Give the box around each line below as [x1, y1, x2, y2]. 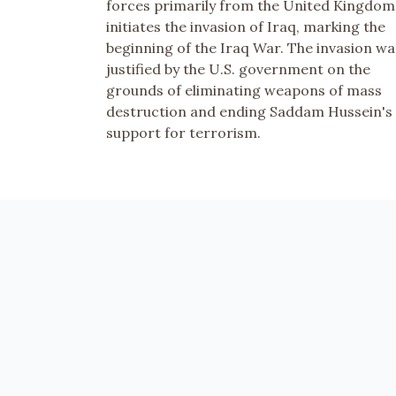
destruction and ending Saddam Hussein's [106, 102, 392, 120]
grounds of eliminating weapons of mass [106, 80, 382, 99]
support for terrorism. [106, 123, 261, 141]
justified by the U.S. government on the [106, 59, 370, 78]
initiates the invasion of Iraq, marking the [106, 17, 385, 35]
